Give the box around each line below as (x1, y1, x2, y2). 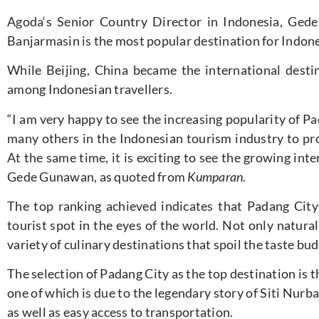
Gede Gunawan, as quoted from (7, 168, 188, 184)
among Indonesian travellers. (7, 81, 172, 98)
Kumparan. (187, 168, 246, 184)
